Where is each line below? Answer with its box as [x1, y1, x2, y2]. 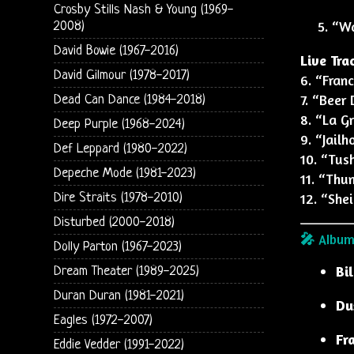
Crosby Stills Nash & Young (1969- [53, 2, 234, 17]
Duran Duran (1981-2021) [53, 288, 184, 303]
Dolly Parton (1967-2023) [53, 239, 182, 254]
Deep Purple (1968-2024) [53, 116, 185, 132]
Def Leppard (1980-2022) [53, 141, 187, 156]
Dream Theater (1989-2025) [53, 263, 199, 279]
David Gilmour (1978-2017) [53, 67, 190, 83]
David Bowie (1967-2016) [53, 43, 179, 58]
